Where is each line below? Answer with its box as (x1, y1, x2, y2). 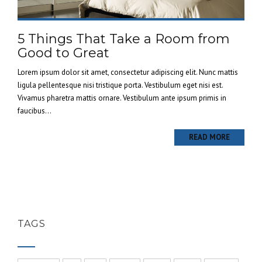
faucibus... (18, 106, 51, 116)
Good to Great (18, 45, 109, 61)
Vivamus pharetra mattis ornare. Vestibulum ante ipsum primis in (18, 93, 226, 103)
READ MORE (189, 132, 230, 142)
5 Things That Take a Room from (18, 31, 230, 47)
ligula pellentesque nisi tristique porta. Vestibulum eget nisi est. (18, 80, 223, 90)
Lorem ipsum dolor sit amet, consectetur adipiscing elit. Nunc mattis (18, 67, 238, 77)
